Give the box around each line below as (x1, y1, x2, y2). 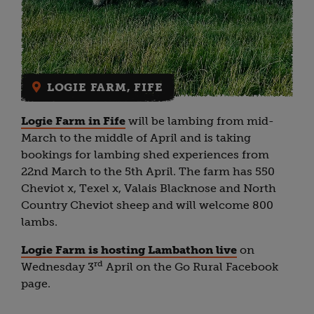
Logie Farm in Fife (21, 114, 125, 128)
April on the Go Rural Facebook (103, 260, 278, 274)
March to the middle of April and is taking (21, 131, 251, 145)
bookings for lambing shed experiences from (21, 148, 269, 162)
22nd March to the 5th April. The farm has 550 (21, 165, 275, 179)
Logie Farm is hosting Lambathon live (21, 243, 237, 257)
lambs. (21, 215, 57, 229)
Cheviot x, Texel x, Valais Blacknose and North (21, 182, 276, 196)
